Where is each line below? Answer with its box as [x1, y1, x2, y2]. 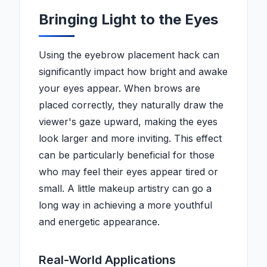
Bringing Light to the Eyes [39, 11, 218, 29]
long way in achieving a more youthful [39, 199, 212, 212]
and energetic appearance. [39, 216, 160, 228]
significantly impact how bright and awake [39, 66, 228, 78]
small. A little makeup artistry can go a [39, 182, 212, 195]
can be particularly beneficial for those [39, 149, 215, 162]
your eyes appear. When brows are [39, 82, 200, 95]
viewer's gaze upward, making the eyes [39, 116, 218, 128]
